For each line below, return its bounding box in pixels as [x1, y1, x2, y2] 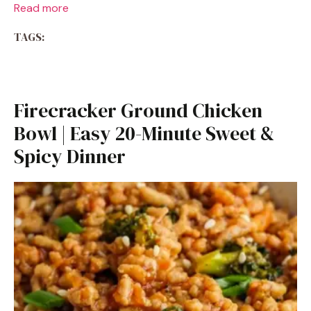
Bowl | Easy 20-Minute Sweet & [14, 120, 274, 146]
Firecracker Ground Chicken [14, 97, 262, 124]
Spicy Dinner [14, 143, 126, 169]
